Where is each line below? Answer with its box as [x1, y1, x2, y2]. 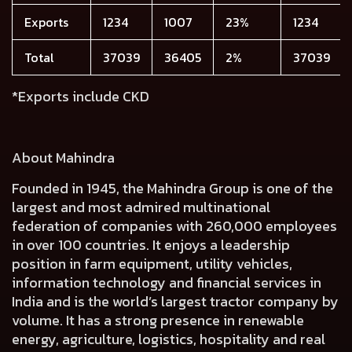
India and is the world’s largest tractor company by [12, 291, 339, 312]
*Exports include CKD [12, 86, 149, 107]
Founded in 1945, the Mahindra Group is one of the [12, 178, 333, 199]
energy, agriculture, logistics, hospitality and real [12, 328, 325, 350]
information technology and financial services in [12, 272, 321, 293]
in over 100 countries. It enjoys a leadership [12, 234, 290, 255]
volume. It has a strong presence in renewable [12, 310, 304, 331]
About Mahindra [12, 147, 115, 168]
